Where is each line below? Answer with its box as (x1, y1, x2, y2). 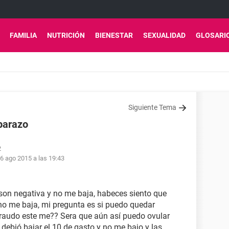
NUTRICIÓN (47, 31, 85, 39)
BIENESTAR (95, 31, 133, 39)
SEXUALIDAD (143, 31, 186, 39)
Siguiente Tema (128, 103, 176, 111)
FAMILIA (10, 31, 37, 39)
